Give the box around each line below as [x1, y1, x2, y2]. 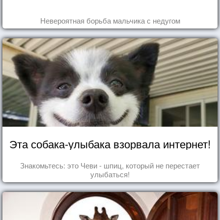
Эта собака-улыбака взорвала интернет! [9, 136, 211, 151]
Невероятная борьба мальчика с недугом [40, 15, 180, 26]
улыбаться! [90, 168, 130, 179]
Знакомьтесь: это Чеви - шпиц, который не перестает [20, 160, 200, 170]
